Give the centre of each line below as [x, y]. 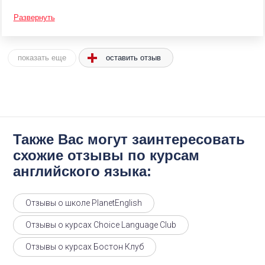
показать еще [42, 58]
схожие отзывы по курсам [106, 155]
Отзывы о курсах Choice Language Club [101, 224]
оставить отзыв [134, 58]
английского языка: [83, 171]
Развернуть [34, 18]
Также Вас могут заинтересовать [129, 139]
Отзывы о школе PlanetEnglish [84, 203]
